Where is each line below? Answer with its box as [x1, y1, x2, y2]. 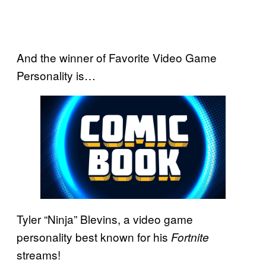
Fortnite [171, 229, 209, 245]
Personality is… [17, 66, 96, 83]
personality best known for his [17, 229, 171, 245]
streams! [17, 246, 61, 263]
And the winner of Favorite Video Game [17, 49, 217, 65]
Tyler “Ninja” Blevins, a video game [17, 211, 193, 227]
